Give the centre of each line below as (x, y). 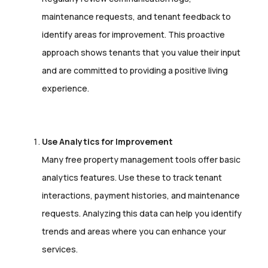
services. (60, 249)
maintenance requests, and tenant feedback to (136, 16)
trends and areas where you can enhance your (134, 231)
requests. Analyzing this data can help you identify (142, 213)
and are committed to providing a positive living (135, 70)
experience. (66, 88)
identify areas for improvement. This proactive (133, 34)
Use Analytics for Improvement (107, 141)
